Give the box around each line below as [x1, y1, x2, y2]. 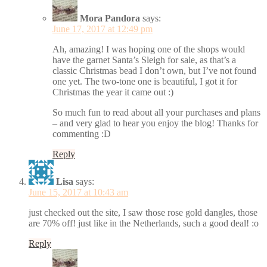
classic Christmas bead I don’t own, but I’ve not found [52, 65, 256, 76]
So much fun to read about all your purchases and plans [52, 107, 260, 117]
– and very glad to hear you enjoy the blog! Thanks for [52, 117, 258, 128]
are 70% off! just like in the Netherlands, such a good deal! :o [29, 218, 259, 228]
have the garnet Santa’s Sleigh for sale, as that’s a [52, 54, 236, 65]
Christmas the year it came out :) [52, 86, 173, 97]
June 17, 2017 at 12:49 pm [52, 23, 153, 34]
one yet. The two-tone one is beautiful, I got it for [52, 76, 237, 86]
